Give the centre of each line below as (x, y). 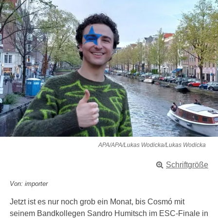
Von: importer (29, 184)
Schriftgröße (187, 165)
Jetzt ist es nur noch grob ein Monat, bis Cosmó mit (97, 202)
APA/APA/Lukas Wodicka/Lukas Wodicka (152, 145)
